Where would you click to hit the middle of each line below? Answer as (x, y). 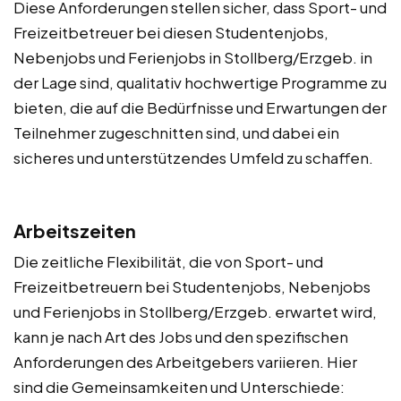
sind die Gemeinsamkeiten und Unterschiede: (179, 386)
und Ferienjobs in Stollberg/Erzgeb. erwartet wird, (195, 311)
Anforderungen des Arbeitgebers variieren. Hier (185, 361)
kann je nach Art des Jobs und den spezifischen (181, 336)
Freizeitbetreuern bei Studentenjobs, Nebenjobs (192, 286)
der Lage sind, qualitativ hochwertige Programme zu (200, 82)
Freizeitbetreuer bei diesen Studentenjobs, (171, 32)
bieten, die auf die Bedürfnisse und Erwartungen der (200, 107)
